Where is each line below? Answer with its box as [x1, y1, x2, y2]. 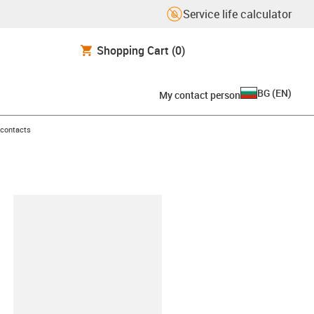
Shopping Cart [97, 42, 169, 58]
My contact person [159, 88, 240, 102]
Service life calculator [183, 6, 292, 22]
